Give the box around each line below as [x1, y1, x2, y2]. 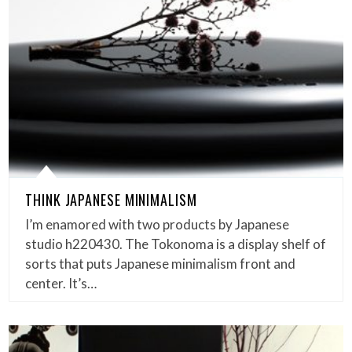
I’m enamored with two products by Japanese [25, 215, 290, 233]
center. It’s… [25, 274, 97, 291]
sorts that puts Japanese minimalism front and [25, 255, 296, 272]
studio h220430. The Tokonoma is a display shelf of [25, 235, 327, 252]
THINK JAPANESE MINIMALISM [25, 189, 197, 210]
